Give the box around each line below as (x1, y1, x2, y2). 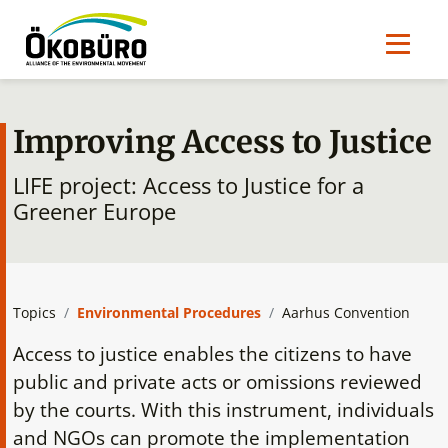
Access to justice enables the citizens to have (12, 340, 412, 366)
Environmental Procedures (76, 302, 261, 322)
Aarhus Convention (281, 302, 410, 322)
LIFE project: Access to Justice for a (12, 170, 364, 200)
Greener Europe (12, 196, 176, 226)
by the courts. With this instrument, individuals (12, 396, 434, 422)
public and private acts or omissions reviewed (12, 368, 422, 394)
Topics (12, 302, 56, 322)
